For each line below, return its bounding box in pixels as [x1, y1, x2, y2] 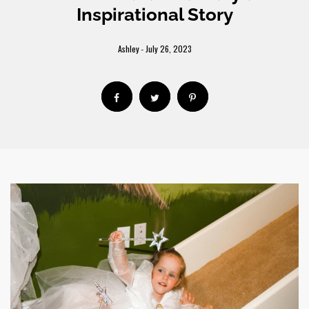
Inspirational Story [76, 4, 233, 25]
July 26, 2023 [145, 43, 192, 54]
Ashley [117, 43, 139, 54]
